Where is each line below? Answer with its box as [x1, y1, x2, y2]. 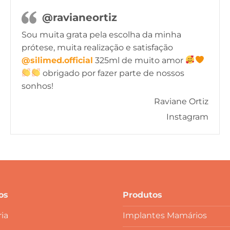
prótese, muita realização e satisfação [22, 42, 174, 52]
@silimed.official [22, 55, 93, 65]
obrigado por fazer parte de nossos [40, 68, 184, 78]
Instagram [166, 111, 208, 122]
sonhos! [22, 81, 54, 91]
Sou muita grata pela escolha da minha [22, 29, 182, 40]
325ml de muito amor [93, 55, 186, 65]
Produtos [123, 189, 162, 200]
